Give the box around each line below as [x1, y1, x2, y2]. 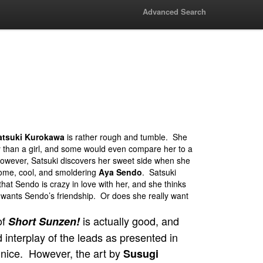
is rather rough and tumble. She [65, 131, 187, 143]
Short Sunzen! [8, 214, 80, 229]
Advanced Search [143, 6, 206, 17]
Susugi [123, 246, 159, 261]
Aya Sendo [99, 166, 142, 178]
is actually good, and [80, 213, 179, 228]
